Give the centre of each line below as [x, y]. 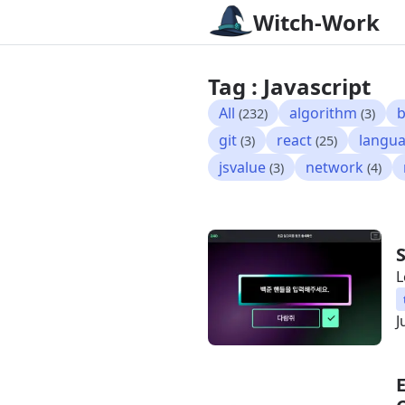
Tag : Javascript [290, 86]
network [335, 167]
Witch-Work [317, 22]
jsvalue [243, 167]
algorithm [324, 113]
